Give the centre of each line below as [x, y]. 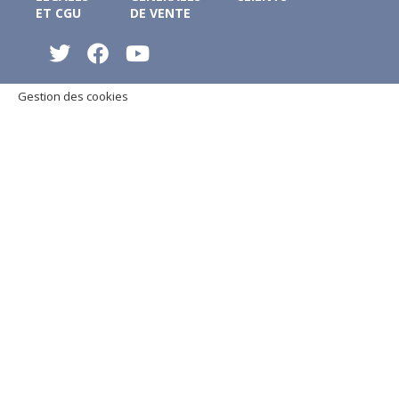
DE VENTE [160, 12]
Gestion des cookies [73, 96]
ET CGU [58, 12]
